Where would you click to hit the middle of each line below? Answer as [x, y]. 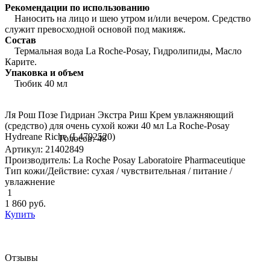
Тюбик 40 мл [36, 83]
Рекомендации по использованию [77, 7]
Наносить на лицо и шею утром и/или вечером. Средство [128, 18]
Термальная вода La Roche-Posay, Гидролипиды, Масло [123, 51]
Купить [20, 214]
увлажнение [30, 181]
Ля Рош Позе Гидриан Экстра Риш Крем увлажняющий [119, 115]
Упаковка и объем [44, 72]
